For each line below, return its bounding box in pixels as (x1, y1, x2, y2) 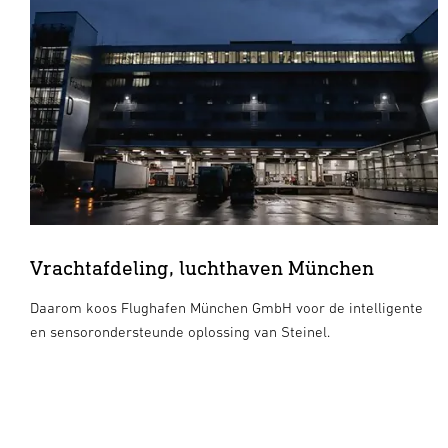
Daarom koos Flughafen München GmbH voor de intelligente (30, 298, 423, 316)
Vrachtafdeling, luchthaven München (30, 254, 374, 280)
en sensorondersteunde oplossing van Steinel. (30, 322, 330, 340)
